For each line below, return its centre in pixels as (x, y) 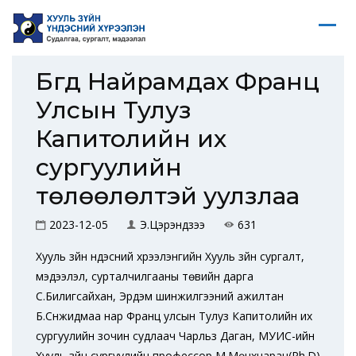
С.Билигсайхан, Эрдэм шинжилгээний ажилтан (160, 296)
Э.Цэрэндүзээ (172, 224)
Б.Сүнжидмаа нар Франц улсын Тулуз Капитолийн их (174, 316)
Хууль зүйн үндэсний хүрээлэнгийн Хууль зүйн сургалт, (170, 256)
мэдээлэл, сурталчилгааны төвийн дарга (145, 276)
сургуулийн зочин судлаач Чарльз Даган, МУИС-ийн (175, 336)
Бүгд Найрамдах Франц (178, 81)
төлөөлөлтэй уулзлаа (168, 196)
